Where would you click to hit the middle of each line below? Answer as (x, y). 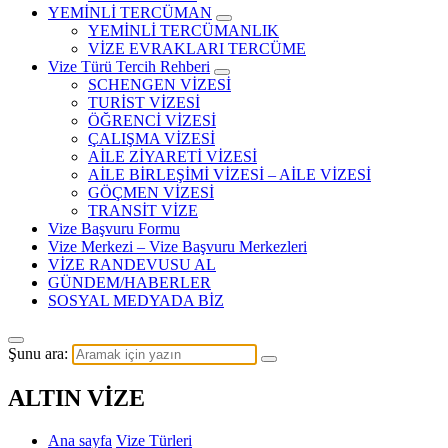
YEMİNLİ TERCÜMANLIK (183, 30)
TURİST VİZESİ (144, 102)
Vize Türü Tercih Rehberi (129, 66)
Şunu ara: (38, 353)
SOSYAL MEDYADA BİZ (136, 300)
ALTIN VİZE (76, 397)
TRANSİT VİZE (143, 210)
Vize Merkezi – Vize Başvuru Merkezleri (177, 246)
